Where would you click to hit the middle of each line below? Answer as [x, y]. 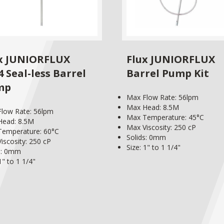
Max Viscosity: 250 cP [161, 127]
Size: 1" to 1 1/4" [153, 147]
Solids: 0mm [146, 137]
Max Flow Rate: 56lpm [162, 97]
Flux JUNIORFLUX [171, 59]
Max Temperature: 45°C [165, 117]
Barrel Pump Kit [168, 73]
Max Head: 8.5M [153, 107]
